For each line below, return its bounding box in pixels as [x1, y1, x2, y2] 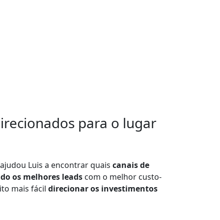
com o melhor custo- [82, 171, 162, 183]
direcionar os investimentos [48, 183, 158, 194]
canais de [112, 160, 149, 171]
